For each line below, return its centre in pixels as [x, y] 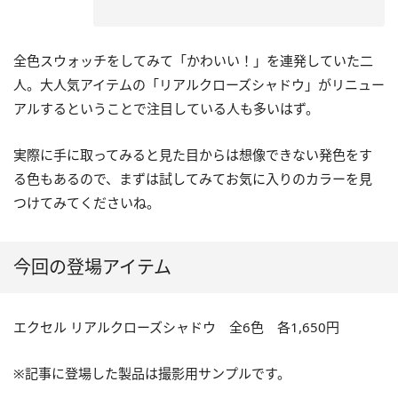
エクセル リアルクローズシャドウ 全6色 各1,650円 [176, 327]
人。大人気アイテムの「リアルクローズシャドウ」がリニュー [199, 85]
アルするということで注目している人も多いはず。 [166, 109]
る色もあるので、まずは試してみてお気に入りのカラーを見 [193, 179]
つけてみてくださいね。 [87, 203]
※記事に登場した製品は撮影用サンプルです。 [152, 374]
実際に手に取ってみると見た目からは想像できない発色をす [193, 155]
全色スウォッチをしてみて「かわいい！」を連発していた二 [193, 61]
